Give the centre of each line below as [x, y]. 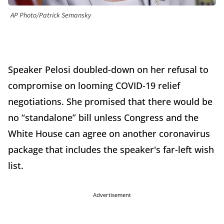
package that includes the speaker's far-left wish [111, 150]
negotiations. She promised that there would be [110, 102]
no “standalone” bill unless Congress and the [103, 118]
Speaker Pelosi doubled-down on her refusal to [108, 70]
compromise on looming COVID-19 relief [94, 86]
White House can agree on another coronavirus [109, 134]
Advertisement [112, 195]
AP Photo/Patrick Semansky [51, 16]
